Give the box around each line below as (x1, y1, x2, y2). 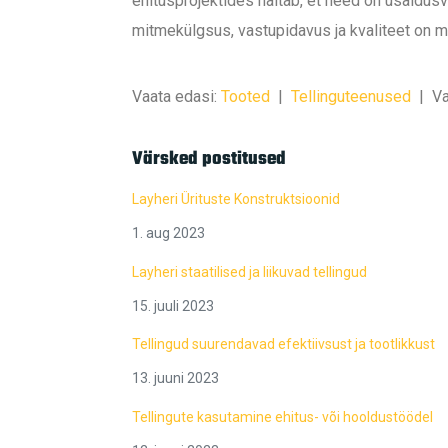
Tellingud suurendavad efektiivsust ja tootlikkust (132, 336, 435, 353)
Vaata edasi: (132, 87, 221, 106)
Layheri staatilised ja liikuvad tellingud (132, 263, 367, 280)
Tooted (221, 87, 270, 106)
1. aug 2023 (132, 225, 205, 242)
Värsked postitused (132, 145, 286, 174)
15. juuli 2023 (132, 297, 214, 314)
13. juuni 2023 (132, 370, 219, 387)
